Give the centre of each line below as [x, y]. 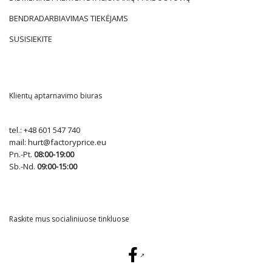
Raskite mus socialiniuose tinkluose [69, 219]
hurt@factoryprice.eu [67, 142]
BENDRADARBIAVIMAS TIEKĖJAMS [69, 18]
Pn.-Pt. [22, 154]
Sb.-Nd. [23, 166]
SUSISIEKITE [31, 39]
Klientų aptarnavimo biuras [56, 95]
